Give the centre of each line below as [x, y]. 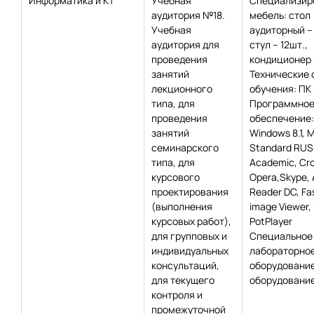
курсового [176, 177]
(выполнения [182, 206]
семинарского [185, 148]
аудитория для [185, 45]
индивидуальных [190, 251]
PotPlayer [271, 221]
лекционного [182, 89]
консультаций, [185, 265]
